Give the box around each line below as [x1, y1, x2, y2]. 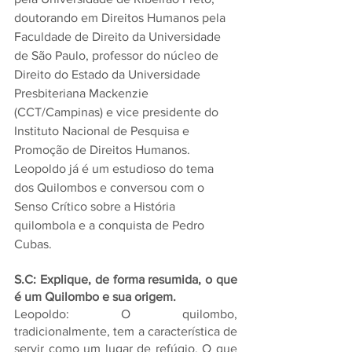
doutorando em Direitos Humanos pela [14, 11, 229, 24]
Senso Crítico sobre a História [14, 200, 178, 213]
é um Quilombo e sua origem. [14, 290, 176, 303]
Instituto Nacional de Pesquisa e [14, 124, 192, 137]
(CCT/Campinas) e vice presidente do [14, 105, 222, 119]
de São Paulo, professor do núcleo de [14, 49, 222, 62]
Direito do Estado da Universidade [14, 68, 203, 81]
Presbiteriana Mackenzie [14, 86, 152, 100]
